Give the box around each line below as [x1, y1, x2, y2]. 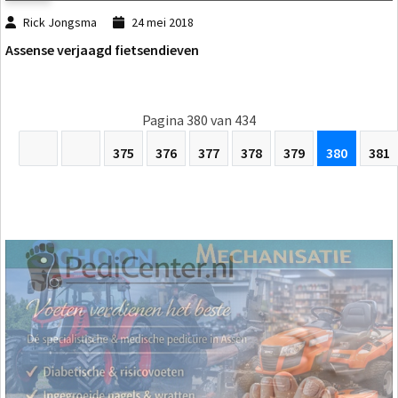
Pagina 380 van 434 [142, 110, 256, 129]
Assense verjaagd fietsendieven [5, 40, 199, 59]
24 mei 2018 [131, 14, 194, 31]
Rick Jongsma [23, 14, 98, 31]
